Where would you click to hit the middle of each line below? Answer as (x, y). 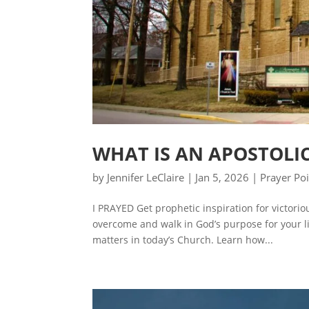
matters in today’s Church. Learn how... (183, 240)
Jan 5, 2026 (222, 178)
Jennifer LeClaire (146, 178)
